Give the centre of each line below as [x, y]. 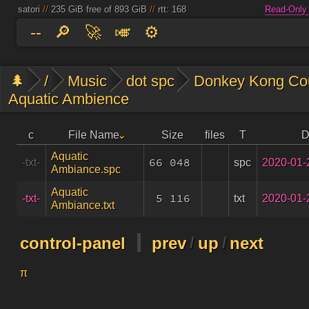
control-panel [72, 243]
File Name [93, 134]
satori [29, 10]
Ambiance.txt [83, 205]
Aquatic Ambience [69, 99]
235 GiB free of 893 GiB [99, 10]
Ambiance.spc [86, 169]
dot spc [151, 81]
